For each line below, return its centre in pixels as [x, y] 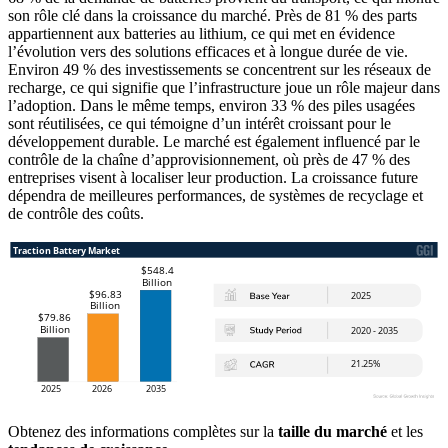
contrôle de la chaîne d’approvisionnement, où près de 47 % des [209, 160]
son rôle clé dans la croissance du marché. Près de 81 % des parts [212, 16]
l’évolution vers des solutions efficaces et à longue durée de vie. [208, 52]
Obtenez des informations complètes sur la [143, 432]
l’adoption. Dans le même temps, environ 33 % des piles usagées [211, 106]
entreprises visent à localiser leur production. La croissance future [213, 178]
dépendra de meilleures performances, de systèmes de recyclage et [215, 196]
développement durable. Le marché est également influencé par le [214, 142]
